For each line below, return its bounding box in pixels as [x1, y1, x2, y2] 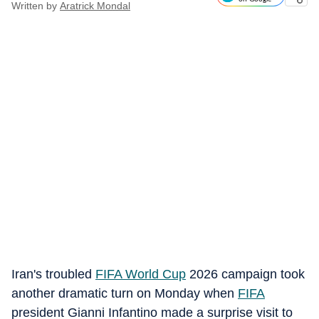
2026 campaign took [186, 267, 305, 281]
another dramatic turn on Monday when [11, 286, 238, 300]
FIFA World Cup [95, 267, 186, 281]
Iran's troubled [11, 267, 95, 281]
